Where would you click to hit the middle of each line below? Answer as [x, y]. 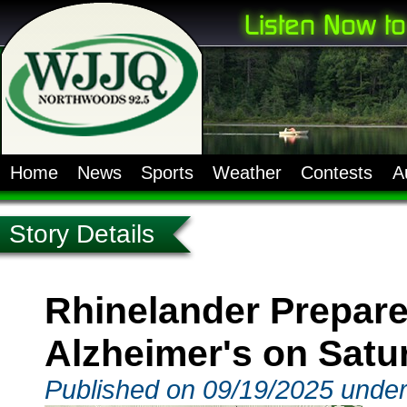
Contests [337, 173]
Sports [167, 173]
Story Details [82, 234]
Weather [248, 173]
